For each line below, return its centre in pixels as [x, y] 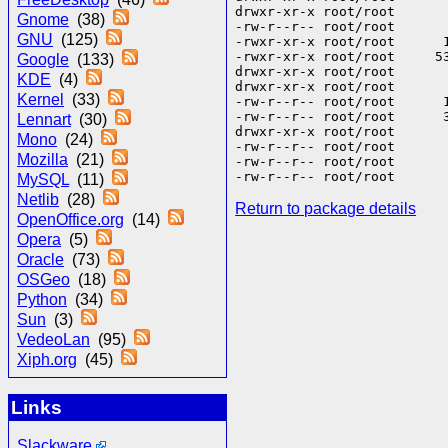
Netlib [38, 200]
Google [43, 60]
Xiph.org [47, 360]
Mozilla [42, 160]
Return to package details [326, 208]
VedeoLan [53, 340]
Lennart [44, 120]
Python [42, 300]
